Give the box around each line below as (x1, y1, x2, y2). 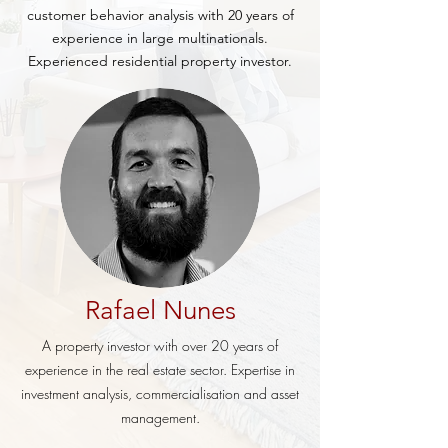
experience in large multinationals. (52, 29, 268, 47)
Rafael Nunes (85, 295, 236, 326)
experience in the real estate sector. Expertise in (25, 360, 295, 379)
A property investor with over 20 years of (42, 336, 278, 355)
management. (120, 408, 200, 427)
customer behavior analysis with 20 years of (26, 6, 294, 24)
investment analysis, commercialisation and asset (21, 384, 299, 403)
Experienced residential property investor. (28, 52, 292, 70)
